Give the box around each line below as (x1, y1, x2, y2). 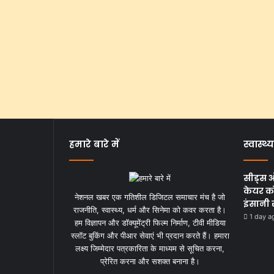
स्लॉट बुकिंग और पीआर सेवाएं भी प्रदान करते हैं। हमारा (70, 231, 229, 241)
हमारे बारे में (69, 138, 119, 151)
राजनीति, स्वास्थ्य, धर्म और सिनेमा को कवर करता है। (73, 205, 227, 215)
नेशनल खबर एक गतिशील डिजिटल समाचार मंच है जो (75, 192, 226, 202)
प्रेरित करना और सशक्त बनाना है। (100, 256, 200, 267)
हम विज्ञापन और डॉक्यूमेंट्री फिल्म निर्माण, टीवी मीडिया (74, 218, 226, 228)
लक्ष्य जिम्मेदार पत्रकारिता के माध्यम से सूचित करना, (75, 243, 225, 254)
